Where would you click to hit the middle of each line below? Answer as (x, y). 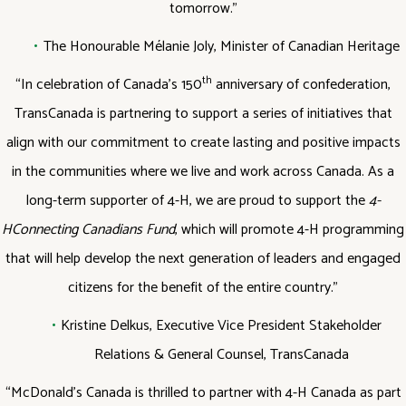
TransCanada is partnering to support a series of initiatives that (203, 114)
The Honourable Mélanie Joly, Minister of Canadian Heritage (221, 47)
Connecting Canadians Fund (93, 230)
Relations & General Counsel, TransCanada (221, 355)
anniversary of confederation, (301, 85)
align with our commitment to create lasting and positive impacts (203, 143)
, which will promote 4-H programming (290, 230)
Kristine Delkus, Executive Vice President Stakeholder (221, 326)
